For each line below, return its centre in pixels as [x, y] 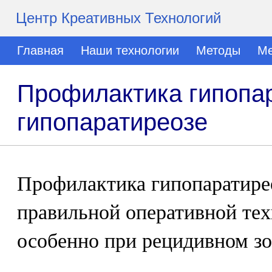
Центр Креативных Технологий [118, 18]
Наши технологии [130, 50]
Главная [40, 50]
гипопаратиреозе [112, 122]
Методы [218, 50]
